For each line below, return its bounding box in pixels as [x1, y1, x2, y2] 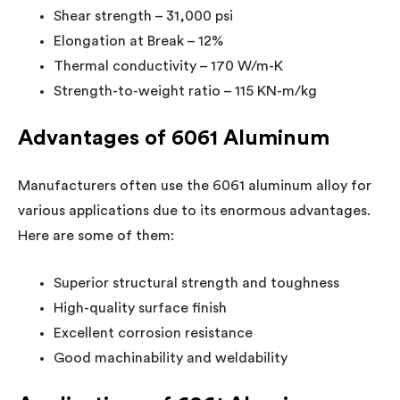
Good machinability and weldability [54, 350, 287, 365]
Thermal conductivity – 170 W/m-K [54, 58, 283, 73]
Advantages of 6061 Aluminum [18, 127, 329, 149]
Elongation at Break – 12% [54, 33, 223, 48]
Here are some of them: [18, 228, 174, 243]
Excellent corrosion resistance [54, 325, 253, 340]
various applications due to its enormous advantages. [18, 203, 371, 218]
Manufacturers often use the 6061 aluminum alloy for [18, 178, 371, 193]
